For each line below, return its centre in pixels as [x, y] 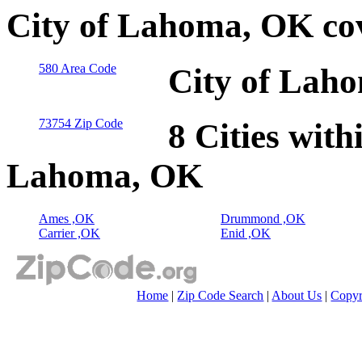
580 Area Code [78, 68]
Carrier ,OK [69, 234]
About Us [297, 296]
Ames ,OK [67, 219]
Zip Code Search [221, 296]
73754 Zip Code [81, 124]
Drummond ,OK [263, 219]
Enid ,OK [246, 234]
